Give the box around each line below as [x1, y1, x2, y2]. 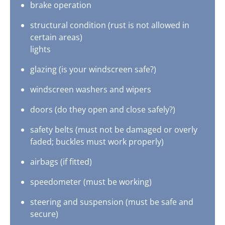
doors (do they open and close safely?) [30, 104, 175, 116]
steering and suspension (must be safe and [30, 196, 193, 208]
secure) [30, 208, 58, 220]
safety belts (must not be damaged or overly [30, 124, 197, 136]
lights [30, 44, 51, 55]
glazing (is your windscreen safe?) [30, 64, 156, 75]
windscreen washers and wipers [30, 84, 151, 95]
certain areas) [30, 32, 82, 43]
